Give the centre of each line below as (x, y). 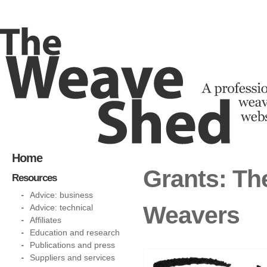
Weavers (191, 215)
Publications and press (72, 245)
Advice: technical (61, 207)
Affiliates (46, 220)
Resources (34, 178)
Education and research (75, 232)
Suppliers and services (72, 257)
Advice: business (61, 195)
